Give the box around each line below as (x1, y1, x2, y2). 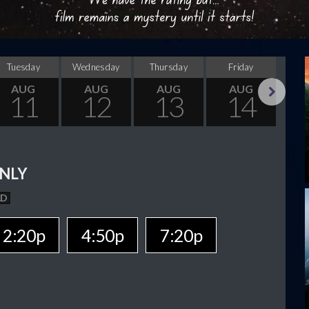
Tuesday (7, 61, 40, 73)
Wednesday (72, 61, 120, 73)
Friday (228, 61, 254, 73)
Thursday (149, 61, 188, 73)
